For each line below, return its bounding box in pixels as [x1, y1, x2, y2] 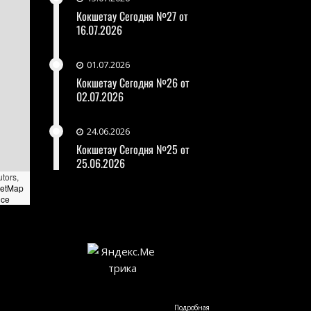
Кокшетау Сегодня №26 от [76, 74, 190, 91]
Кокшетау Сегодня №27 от [76, 7, 188, 24]
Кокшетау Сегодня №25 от [76, 140, 190, 158]
